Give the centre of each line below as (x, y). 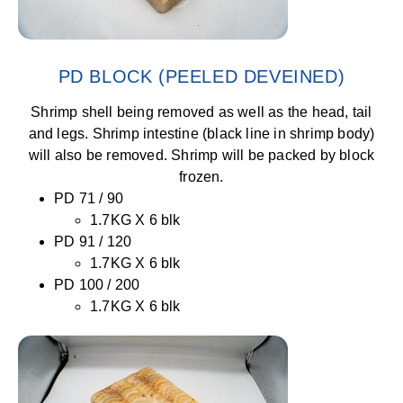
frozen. (201, 177)
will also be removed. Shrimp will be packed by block (201, 155)
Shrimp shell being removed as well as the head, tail (201, 112)
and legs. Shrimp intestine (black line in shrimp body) (201, 134)
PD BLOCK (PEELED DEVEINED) (201, 76)
